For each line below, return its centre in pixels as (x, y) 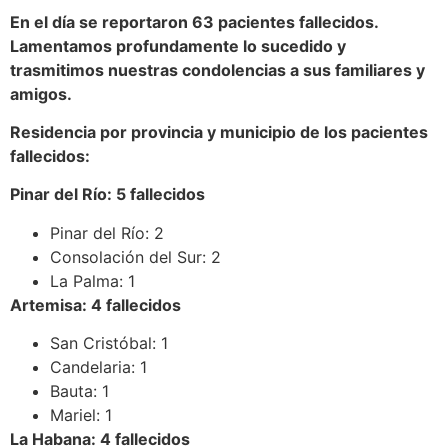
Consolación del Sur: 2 (135, 256)
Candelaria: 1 (98, 367)
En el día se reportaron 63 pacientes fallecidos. (194, 21)
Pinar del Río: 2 (107, 232)
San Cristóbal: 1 (109, 343)
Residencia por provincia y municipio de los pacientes (219, 132)
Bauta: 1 (79, 391)
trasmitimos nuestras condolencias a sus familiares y (217, 69)
